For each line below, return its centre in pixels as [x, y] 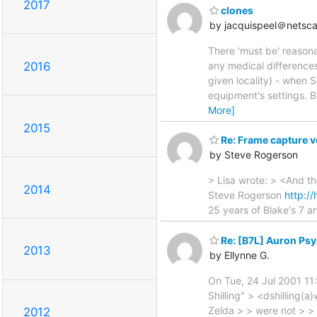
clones [236, 10]
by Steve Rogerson [254, 155]
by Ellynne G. [240, 255]
